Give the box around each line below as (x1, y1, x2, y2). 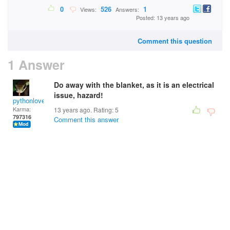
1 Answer (8, 55, 65, 74)
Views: (77, 5, 98, 14)
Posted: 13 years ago (136, 13, 189, 22)
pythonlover (13, 95, 47, 105)
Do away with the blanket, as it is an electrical (54, 80, 214, 90)
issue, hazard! (54, 90, 103, 100)
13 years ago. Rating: (54, 105, 115, 114)
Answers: (114, 5, 141, 14)
